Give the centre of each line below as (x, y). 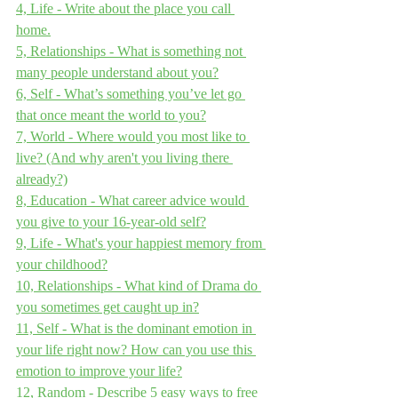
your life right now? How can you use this (136, 349)
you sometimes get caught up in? (107, 306)
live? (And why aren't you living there (124, 157)
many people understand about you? (117, 72)
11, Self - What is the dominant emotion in (136, 328)
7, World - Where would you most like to (133, 136)
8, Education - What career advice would (132, 200)
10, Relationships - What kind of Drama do (139, 285)
